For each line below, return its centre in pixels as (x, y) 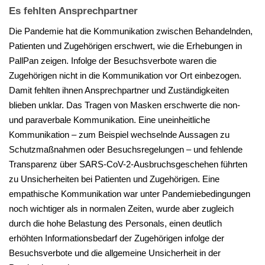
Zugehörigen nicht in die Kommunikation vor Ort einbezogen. (125, 76)
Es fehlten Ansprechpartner (73, 11)
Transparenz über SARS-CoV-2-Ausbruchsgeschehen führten (128, 164)
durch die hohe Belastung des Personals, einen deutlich (115, 224)
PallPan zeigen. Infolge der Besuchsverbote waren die (113, 61)
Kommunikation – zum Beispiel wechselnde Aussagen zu (119, 135)
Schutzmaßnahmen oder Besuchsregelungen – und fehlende (126, 150)
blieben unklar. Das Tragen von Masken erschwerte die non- (125, 105)
